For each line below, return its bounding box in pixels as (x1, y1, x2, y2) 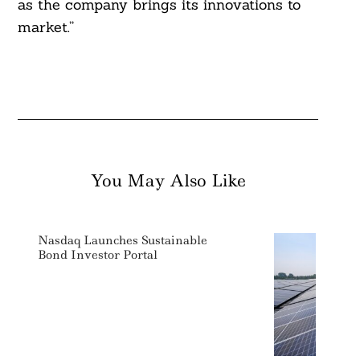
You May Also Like (90, 170, 246, 193)
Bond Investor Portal (37, 247, 157, 264)
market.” (17, 18, 74, 37)
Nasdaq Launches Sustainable (37, 232, 207, 249)
